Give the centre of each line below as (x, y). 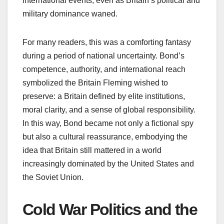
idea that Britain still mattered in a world (92, 150)
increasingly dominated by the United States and (108, 163)
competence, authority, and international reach (104, 69)
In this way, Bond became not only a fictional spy (108, 123)
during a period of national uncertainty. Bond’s (103, 55)
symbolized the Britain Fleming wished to (95, 82)
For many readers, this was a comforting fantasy (107, 42)
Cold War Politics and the (110, 209)
